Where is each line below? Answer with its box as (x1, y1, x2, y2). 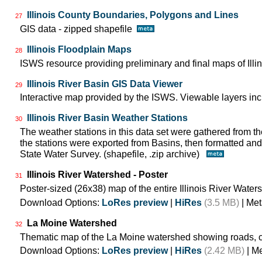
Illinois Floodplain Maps (27, 44, 132, 54)
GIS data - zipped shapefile (20, 23, 137, 34)
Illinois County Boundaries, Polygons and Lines (27, 9, 239, 20)
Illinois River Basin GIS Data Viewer (27, 78, 182, 89)
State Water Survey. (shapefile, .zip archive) (20, 149, 206, 160)
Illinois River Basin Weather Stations (27, 113, 188, 123)
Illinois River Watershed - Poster (27, 170, 168, 180)
